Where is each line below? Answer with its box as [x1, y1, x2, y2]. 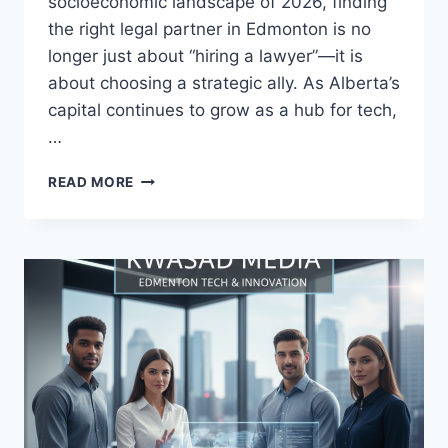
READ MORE [48, 174, 135, 191]
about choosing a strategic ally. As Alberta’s [48, 73, 400, 94]
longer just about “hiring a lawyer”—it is [48, 46, 363, 67]
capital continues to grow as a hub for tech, [48, 100, 397, 121]
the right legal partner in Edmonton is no [48, 19, 371, 40]
